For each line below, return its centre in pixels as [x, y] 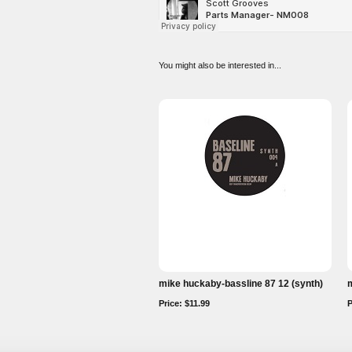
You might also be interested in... [220, 65]
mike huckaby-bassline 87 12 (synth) [241, 284]
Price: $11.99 [184, 303]
